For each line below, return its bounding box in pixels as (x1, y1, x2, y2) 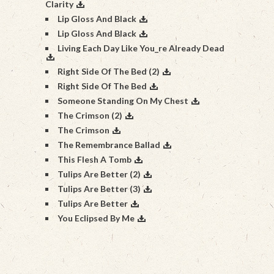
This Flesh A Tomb (57, 154, 131, 165)
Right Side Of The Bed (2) (57, 66, 160, 76)
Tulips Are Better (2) (57, 169, 141, 179)
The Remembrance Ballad (57, 139, 160, 150)
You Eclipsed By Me (57, 213, 135, 223)
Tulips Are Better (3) (57, 183, 141, 194)
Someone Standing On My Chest (57, 95, 188, 106)
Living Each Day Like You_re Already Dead (57, 43, 224, 53)
